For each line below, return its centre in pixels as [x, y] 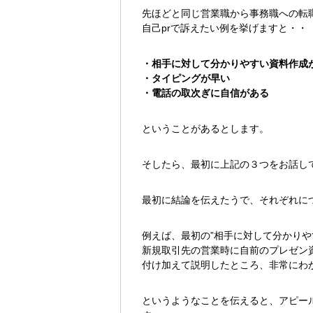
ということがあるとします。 [205, 129]
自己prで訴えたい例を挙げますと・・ [225, 28]
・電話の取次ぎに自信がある [205, 93]
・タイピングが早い [186, 79]
